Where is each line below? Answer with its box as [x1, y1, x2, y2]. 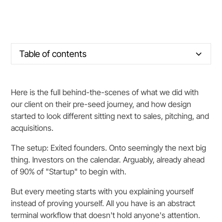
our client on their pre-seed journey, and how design [11, 99, 192, 110]
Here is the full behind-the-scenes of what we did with [11, 87, 199, 98]
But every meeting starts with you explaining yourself [11, 186, 194, 197]
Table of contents [19, 49, 87, 59]
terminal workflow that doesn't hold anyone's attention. [11, 210, 201, 221]
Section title [19, 77, 59, 88]
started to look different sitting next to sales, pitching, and [11, 111, 210, 121]
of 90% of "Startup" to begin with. [11, 166, 127, 177]
